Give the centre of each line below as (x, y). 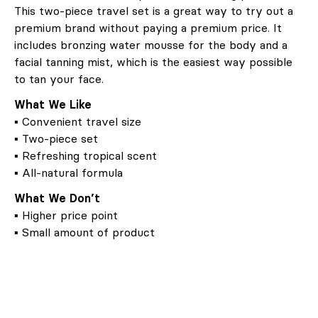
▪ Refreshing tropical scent (86, 155)
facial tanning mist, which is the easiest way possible (153, 61)
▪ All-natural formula (68, 172)
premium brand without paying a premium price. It (148, 27)
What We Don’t (57, 198)
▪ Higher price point (66, 215)
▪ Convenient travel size (78, 121)
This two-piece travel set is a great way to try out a (154, 10)
